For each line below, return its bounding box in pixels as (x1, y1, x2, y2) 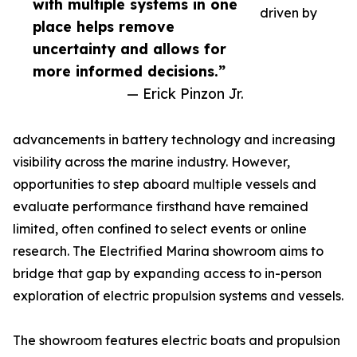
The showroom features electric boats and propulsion (13, 332, 340, 349)
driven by (260, 5, 317, 22)
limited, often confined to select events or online (13, 221, 307, 237)
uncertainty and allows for (33, 40, 226, 58)
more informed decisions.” (33, 62, 226, 80)
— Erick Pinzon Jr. (127, 84, 244, 103)
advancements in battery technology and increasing (13, 131, 335, 148)
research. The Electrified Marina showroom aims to (13, 243, 324, 260)
